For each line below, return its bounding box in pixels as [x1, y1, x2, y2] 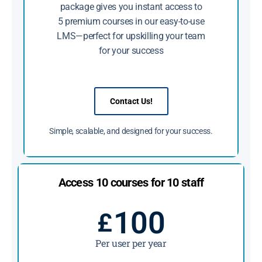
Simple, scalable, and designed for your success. [49, 126, 213, 136]
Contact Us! [109, 96, 153, 106]
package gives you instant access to [60, 1, 202, 13]
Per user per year [95, 237, 167, 250]
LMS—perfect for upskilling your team [57, 30, 205, 42]
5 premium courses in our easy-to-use [57, 16, 205, 27]
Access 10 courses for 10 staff [58, 175, 204, 190]
